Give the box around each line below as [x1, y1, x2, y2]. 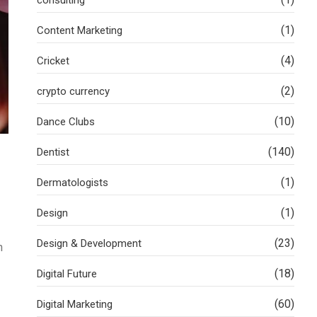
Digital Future [37, 267, 97, 280]
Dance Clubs [37, 115, 95, 128]
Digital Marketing [37, 297, 113, 311]
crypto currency [37, 84, 110, 98]
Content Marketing [37, 23, 122, 37]
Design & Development [37, 236, 142, 250]
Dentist [37, 145, 69, 158]
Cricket [37, 54, 69, 67]
